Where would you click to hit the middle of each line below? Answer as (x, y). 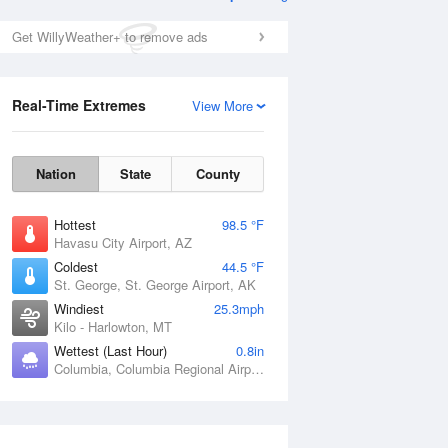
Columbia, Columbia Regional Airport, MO (257, 368)
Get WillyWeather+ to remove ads (110, 36)
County (217, 173)
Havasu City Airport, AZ (123, 242)
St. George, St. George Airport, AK (155, 284)
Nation (55, 173)
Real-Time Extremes (79, 105)
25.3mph (239, 308)
